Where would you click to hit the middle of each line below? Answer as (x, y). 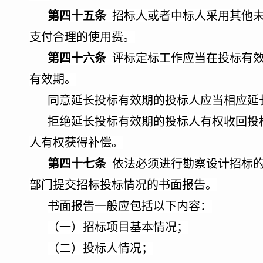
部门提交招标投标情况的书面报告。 (123, 185)
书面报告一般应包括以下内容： (130, 206)
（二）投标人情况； (100, 248)
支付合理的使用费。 (82, 37)
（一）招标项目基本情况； (118, 227)
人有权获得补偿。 (76, 143)
